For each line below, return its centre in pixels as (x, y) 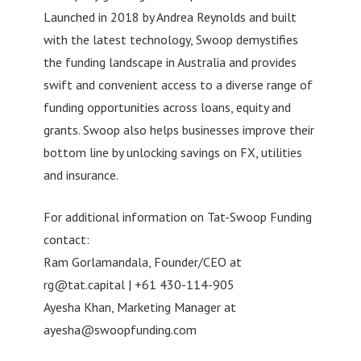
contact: (66, 239)
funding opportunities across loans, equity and (167, 107)
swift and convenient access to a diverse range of (178, 84)
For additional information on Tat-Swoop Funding (177, 216)
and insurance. (81, 174)
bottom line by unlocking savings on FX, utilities (172, 152)
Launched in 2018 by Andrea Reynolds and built (170, 17)
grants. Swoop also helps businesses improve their (178, 129)
